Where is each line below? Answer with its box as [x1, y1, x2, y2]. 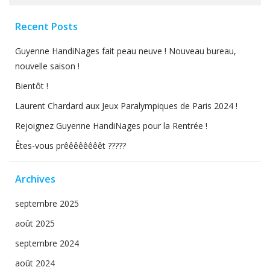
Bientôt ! [15, 80, 48, 92]
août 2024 [15, 257, 55, 269]
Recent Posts [15, 20, 78, 33]
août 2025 [15, 218, 55, 229]
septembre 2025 [15, 198, 79, 209]
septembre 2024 [15, 237, 79, 249]
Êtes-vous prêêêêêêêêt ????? [15, 140, 126, 151]
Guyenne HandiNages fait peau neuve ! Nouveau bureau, [15, 45, 236, 57]
